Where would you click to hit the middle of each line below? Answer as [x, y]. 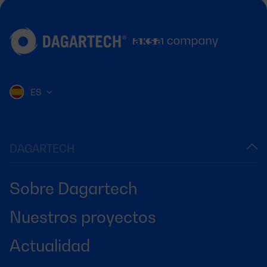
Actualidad [50, 245]
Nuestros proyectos [83, 217]
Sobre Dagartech [74, 188]
